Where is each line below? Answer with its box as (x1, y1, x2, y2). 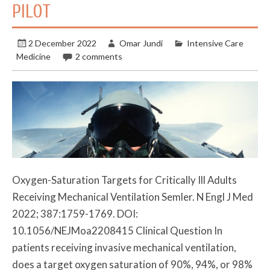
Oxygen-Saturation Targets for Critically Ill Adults (12, 173, 237, 186)
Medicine (16, 51, 51, 61)
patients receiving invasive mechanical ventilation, (12, 240, 237, 254)
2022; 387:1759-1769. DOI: (12, 207, 139, 220)
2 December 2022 (28, 37, 97, 48)
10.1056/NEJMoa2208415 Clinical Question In (12, 224, 223, 237)
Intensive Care (186, 37, 243, 48)
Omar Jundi (119, 37, 163, 48)
